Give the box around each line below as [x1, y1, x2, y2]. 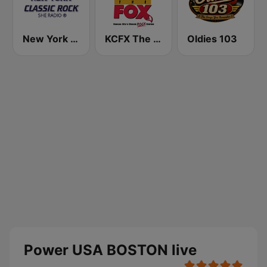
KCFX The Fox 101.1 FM [153, 33, 161, 45]
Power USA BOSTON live [24, 241, 197, 259]
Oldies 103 [187, 33, 237, 45]
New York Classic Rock [70, 33, 78, 45]
